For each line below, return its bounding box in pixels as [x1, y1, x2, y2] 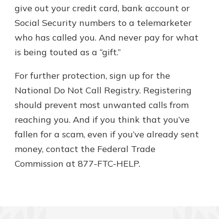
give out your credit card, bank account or [15, 2, 190, 14]
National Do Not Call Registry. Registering [15, 85, 192, 96]
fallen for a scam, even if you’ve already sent [15, 129, 199, 140]
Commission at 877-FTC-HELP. [15, 158, 140, 169]
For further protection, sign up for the [15, 70, 170, 81]
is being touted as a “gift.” [15, 46, 121, 58]
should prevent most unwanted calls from [15, 99, 189, 110]
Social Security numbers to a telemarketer [15, 17, 192, 28]
